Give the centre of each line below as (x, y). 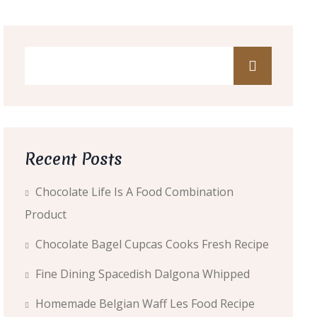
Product (45, 214)
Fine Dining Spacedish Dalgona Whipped (142, 274)
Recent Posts (73, 159)
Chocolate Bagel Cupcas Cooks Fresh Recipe (152, 244)
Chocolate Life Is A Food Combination (134, 192)
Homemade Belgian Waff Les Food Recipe (145, 304)
